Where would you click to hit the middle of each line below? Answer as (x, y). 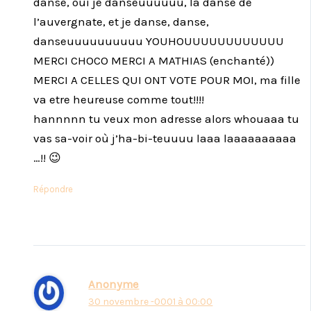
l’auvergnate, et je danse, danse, (121, 21)
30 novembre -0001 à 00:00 (151, 302)
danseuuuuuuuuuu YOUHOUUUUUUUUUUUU (159, 41)
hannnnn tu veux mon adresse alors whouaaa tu (166, 118)
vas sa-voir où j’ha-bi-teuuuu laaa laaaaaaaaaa (165, 138)
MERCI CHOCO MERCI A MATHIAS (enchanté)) (154, 60)
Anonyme (114, 285)
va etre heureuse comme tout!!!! (119, 99)
